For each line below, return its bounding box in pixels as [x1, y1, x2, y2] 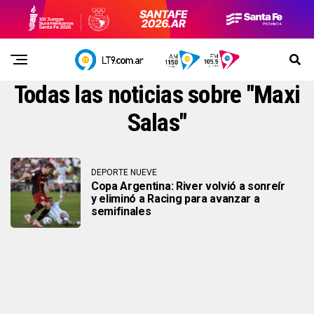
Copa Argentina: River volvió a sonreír [91, 179, 285, 193]
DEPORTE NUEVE [91, 167, 157, 177]
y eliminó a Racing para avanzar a [91, 191, 260, 205]
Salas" [127, 108, 187, 138]
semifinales [91, 204, 151, 218]
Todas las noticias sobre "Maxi [13, 80, 301, 110]
